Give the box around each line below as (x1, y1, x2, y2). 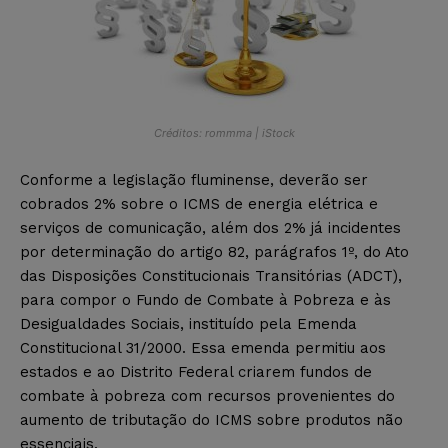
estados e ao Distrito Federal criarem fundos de (20, 362, 372, 381)
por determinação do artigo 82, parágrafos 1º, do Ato (20, 242, 409, 261)
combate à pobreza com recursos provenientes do (20, 386, 395, 405)
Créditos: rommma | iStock (153, 125, 295, 140)
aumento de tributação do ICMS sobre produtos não (20, 410, 403, 429)
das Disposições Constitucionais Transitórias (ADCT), (20, 266, 402, 285)
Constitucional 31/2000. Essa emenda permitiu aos (20, 338, 386, 357)
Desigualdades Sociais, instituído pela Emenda (20, 314, 357, 333)
